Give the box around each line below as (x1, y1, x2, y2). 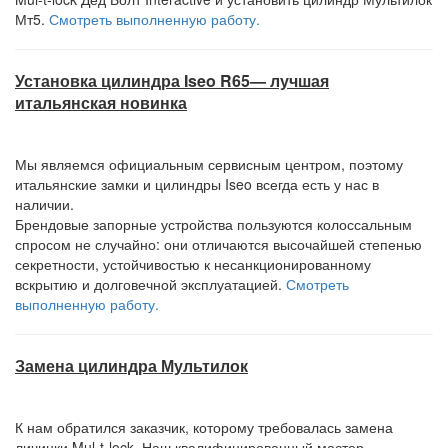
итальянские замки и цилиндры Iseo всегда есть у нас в (15, 174, 379, 194)
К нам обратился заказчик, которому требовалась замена (15, 417, 393, 437)
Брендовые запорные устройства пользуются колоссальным (15, 214, 412, 234)
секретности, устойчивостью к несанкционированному (15, 254, 371, 274)
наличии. (15, 194, 74, 214)
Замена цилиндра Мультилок (15, 354, 248, 377)
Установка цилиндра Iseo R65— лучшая (15, 69, 329, 92)
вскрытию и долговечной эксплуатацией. (15, 274, 286, 294)
